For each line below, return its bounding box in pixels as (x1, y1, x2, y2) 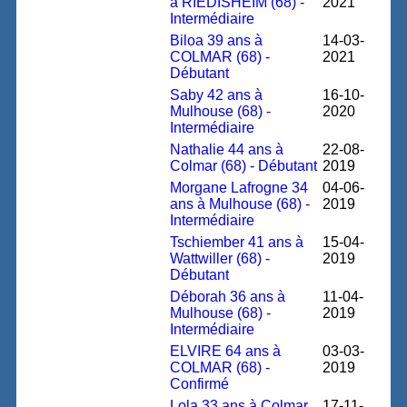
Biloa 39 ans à (170, 33, 263, 48)
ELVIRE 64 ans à (170, 343, 282, 359)
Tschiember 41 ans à (170, 234, 304, 250)
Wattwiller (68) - (170, 251, 271, 266)
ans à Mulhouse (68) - (170, 196, 311, 212)
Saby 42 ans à (170, 87, 263, 103)
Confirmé (170, 376, 230, 392)
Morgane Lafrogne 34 (170, 180, 309, 195)
